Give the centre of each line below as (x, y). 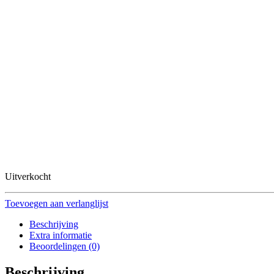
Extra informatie (61, 235)
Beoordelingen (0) (65, 246)
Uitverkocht (28, 176)
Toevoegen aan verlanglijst (57, 203)
